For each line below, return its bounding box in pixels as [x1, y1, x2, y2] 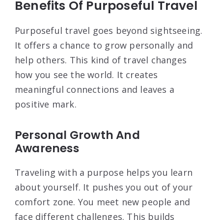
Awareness [15, 140, 79, 157]
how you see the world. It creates [15, 69, 158, 81]
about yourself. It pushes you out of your [15, 181, 193, 193]
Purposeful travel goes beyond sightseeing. [15, 25, 203, 37]
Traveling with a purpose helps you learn [15, 166, 193, 179]
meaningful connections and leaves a [15, 83, 175, 96]
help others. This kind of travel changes [15, 54, 187, 66]
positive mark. [15, 98, 77, 110]
